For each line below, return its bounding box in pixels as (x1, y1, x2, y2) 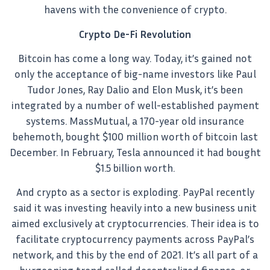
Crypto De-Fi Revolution (79, 27, 191, 40)
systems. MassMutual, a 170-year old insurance (26, 114, 244, 127)
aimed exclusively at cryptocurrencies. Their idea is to (11, 217, 259, 230)
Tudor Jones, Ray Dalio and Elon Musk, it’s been (27, 83, 243, 96)
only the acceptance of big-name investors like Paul (14, 67, 256, 80)
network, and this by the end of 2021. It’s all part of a (12, 248, 258, 262)
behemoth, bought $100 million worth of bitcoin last (12, 130, 258, 143)
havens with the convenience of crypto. (43, 3, 227, 16)
